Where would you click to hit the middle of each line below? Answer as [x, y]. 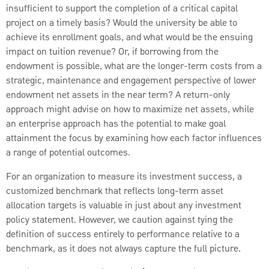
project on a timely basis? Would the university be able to [122, 24]
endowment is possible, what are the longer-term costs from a [134, 67]
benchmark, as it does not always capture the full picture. [123, 249]
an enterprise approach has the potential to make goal [116, 125]
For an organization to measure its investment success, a [124, 177]
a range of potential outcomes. [68, 153]
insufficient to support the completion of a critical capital [122, 9]
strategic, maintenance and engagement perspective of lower [131, 81]
